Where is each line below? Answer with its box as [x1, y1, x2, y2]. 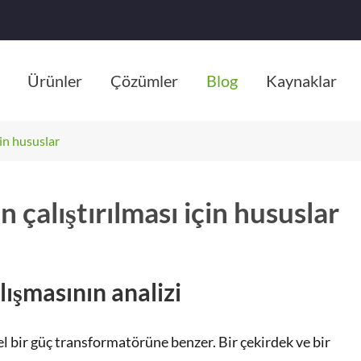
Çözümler [110, 71, 178, 90]
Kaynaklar [265, 71, 337, 90]
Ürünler [27, 71, 82, 90]
